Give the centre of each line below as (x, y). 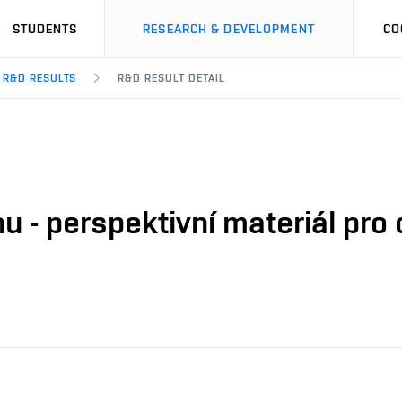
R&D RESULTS (39, 78)
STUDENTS (45, 29)
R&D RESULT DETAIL (171, 78)
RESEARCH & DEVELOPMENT (229, 29)
